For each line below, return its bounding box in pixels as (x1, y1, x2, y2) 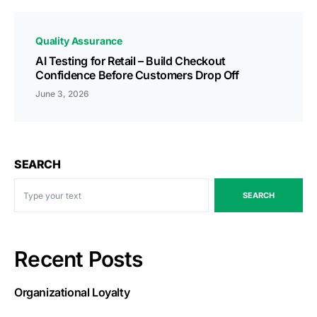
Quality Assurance (35, 35, 123, 47)
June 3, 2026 (35, 88, 89, 100)
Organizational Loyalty (14, 285, 130, 300)
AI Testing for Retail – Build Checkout (35, 54, 226, 69)
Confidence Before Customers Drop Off (35, 68, 239, 83)
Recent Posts (14, 246, 142, 272)
